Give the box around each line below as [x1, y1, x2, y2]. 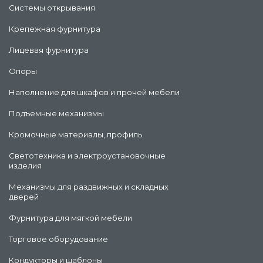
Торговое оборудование [9, 234, 108, 244]
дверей [9, 192, 39, 202]
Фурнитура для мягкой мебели [9, 213, 132, 223]
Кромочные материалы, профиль [9, 130, 142, 140]
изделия [9, 161, 42, 171]
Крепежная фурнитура [9, 24, 100, 34]
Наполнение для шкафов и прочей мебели [9, 87, 180, 97]
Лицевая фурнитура [9, 45, 89, 55]
